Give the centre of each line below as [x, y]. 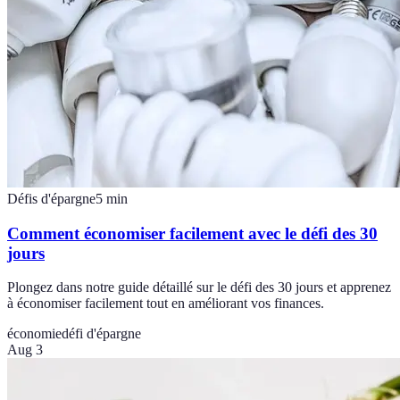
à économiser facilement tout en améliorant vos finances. [166, 304]
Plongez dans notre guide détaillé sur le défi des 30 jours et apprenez [199, 287]
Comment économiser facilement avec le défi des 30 [192, 233]
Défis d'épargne [51, 198]
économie [34, 334]
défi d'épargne [101, 334]
